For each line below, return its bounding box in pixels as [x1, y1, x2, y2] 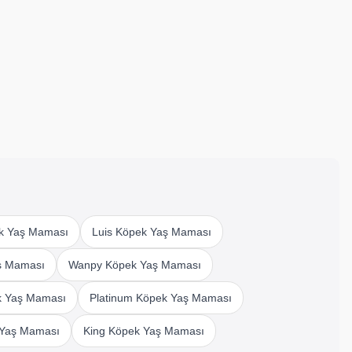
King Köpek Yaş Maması [82, 324, 204, 337]
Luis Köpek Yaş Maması [91, 225, 211, 238]
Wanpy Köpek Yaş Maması [68, 258, 201, 271]
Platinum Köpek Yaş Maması [89, 291, 232, 304]
